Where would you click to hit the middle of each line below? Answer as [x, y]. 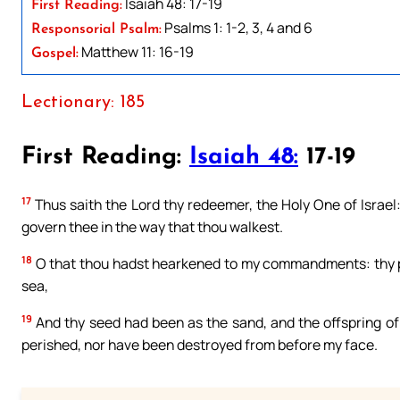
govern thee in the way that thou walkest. [152, 226]
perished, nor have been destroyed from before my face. [200, 344]
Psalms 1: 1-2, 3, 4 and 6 [237, 27]
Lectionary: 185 [83, 102]
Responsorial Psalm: [96, 29]
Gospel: [55, 53]
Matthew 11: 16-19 [136, 51]
